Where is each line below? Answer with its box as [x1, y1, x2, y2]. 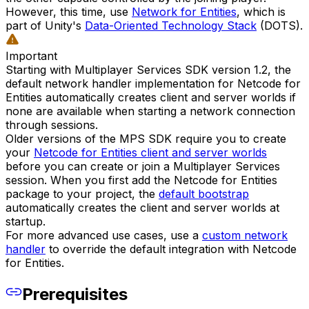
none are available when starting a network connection [6, 103, 295, 118]
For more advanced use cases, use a [6, 228, 202, 242]
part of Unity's [6, 18, 85, 32]
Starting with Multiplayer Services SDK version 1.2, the [6, 62, 291, 77]
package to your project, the [6, 186, 159, 201]
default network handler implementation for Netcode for [6, 76, 301, 90]
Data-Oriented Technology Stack [85, 18, 257, 32]
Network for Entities [132, 4, 237, 19]
